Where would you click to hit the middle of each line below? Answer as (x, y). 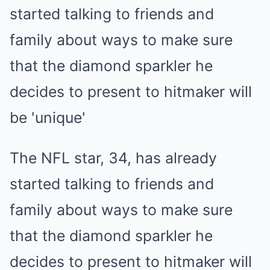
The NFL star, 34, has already (113, 158)
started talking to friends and (112, 184)
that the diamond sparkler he (111, 236)
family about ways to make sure (121, 210)
